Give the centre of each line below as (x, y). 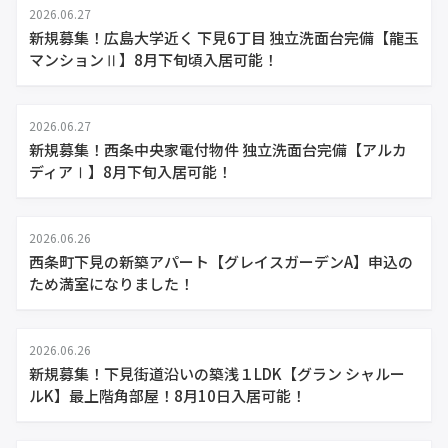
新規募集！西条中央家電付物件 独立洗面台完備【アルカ (218, 149)
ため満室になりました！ (111, 283)
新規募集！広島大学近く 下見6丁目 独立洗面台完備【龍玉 (224, 37)
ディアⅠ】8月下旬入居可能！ (130, 171)
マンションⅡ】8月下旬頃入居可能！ (153, 59)
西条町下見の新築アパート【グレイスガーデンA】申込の (221, 261)
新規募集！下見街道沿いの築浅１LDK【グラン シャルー (217, 373)
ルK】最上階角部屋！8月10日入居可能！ (167, 395)
